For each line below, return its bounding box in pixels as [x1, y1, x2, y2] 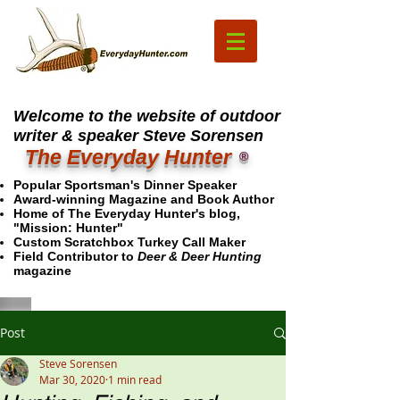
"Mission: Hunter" [13, 221, 123, 235]
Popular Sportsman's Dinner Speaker [13, 178, 237, 192]
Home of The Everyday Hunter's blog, [13, 206, 240, 221]
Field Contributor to [13, 249, 137, 263]
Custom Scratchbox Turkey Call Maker [13, 235, 246, 249]
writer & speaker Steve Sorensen [13, 127, 263, 145]
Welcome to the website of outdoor [13, 107, 280, 125]
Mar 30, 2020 [39, 372, 105, 387]
